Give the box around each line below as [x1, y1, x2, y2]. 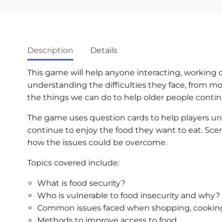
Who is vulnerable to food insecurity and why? [37, 190, 220, 200]
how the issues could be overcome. [27, 137, 167, 147]
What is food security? [37, 178, 125, 188]
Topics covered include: [27, 158, 119, 167]
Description [27, 45, 73, 55]
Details [90, 45, 117, 55]
